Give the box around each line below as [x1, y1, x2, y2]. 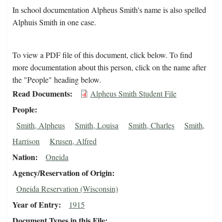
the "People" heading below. [12, 74, 101, 85]
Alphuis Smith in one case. [12, 17, 96, 28]
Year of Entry [12, 199, 58, 211]
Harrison [12, 136, 40, 147]
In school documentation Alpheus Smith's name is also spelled [12, 4, 206, 15]
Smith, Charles [128, 120, 174, 131]
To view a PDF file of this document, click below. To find [12, 50, 192, 60]
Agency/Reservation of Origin [12, 167, 112, 179]
